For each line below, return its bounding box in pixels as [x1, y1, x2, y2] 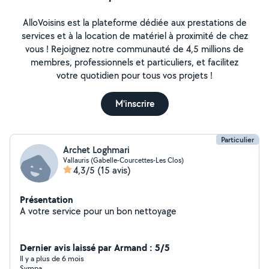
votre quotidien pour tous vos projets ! [56, 69, 213, 82]
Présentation [20, 193, 73, 206]
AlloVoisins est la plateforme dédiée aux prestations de [22, 16, 247, 29]
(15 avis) [97, 164, 131, 177]
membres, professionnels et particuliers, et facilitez [31, 56, 238, 68]
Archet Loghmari [63, 144, 130, 156]
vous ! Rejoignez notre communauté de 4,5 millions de [25, 43, 244, 55]
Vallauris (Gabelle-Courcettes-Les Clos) [63, 156, 184, 165]
